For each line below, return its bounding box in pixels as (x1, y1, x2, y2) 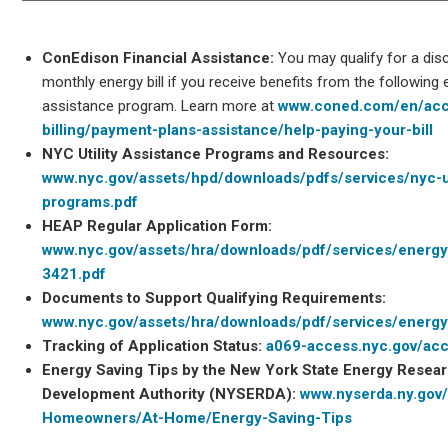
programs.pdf (42, 192, 139, 211)
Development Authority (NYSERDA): (42, 384, 301, 403)
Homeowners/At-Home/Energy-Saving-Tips (42, 408, 353, 427)
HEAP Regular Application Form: (42, 216, 273, 235)
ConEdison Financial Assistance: (42, 48, 275, 67)
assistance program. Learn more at (42, 96, 279, 115)
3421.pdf (42, 264, 107, 283)
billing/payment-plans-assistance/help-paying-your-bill (42, 120, 434, 139)
